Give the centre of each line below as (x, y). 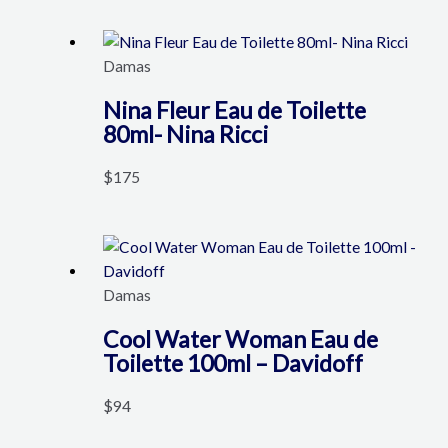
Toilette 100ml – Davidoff (232, 362)
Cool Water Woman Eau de (240, 338)
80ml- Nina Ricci (185, 133)
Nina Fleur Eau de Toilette (234, 109)
